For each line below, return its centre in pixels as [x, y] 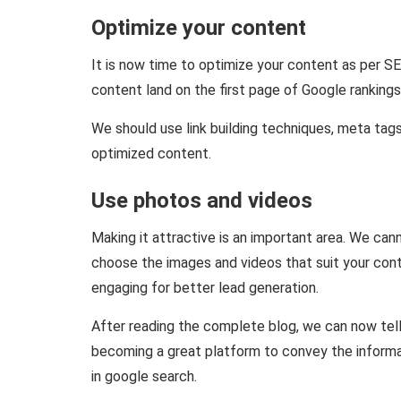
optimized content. [151, 153]
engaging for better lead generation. [205, 287]
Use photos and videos [202, 200]
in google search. [144, 376]
